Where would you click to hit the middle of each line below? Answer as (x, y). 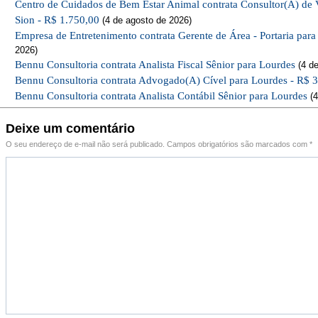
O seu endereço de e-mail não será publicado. (85, 144)
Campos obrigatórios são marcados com (238, 144)
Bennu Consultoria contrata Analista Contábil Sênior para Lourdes (161, 96)
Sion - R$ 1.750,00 (57, 20)
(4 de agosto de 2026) (146, 20)
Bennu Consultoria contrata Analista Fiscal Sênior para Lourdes (155, 65)
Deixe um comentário (70, 128)
